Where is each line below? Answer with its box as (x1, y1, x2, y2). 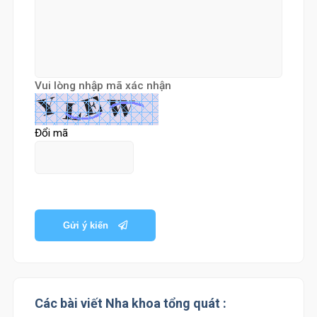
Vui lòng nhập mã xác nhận (34, 79, 171, 92)
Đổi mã (34, 127, 68, 139)
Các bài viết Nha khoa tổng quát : (34, 296, 226, 311)
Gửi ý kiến (62, 220, 111, 231)
